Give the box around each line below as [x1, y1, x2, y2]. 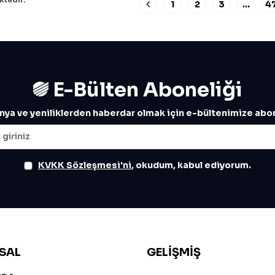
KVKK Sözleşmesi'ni [38, 159, 131, 171]
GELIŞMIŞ [147, 245, 201, 259]
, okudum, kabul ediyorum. [131, 159, 251, 171]
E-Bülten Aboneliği [48, 77, 242, 102]
